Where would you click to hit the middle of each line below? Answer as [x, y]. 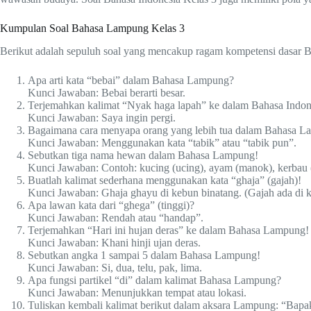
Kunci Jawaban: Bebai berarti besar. [107, 92]
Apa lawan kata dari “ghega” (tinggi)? [111, 205]
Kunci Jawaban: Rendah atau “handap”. [116, 217]
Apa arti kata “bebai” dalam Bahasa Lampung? [131, 80]
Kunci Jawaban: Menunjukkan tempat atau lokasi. [137, 292]
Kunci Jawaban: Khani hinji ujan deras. [114, 242]
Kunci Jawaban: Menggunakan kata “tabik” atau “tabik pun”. [162, 142]
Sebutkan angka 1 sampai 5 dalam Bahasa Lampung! [144, 255]
